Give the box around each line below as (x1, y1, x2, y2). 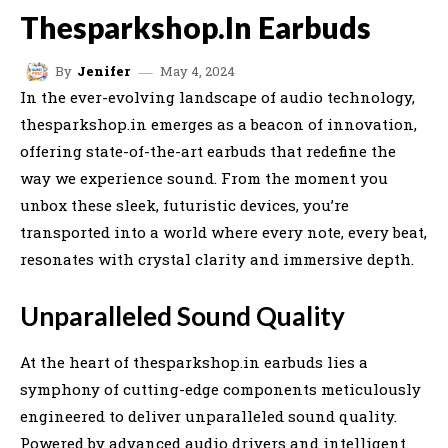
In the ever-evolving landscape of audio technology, (20, 86, 415, 107)
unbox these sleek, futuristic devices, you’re (20, 194, 349, 215)
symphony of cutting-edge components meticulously (20, 378, 421, 399)
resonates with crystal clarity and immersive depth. (20, 248, 414, 269)
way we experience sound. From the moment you (20, 167, 388, 188)
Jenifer (77, 62, 130, 81)
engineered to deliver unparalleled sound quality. (20, 405, 397, 426)
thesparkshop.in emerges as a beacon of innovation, (20, 113, 417, 134)
